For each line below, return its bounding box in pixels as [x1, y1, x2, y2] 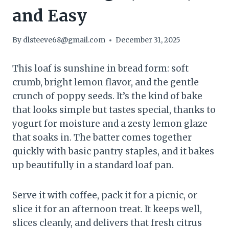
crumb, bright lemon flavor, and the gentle [12, 77, 199, 88]
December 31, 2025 [116, 36, 181, 45]
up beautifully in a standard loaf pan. [12, 159, 174, 171]
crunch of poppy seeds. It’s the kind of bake [12, 90, 202, 102]
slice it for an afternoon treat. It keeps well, [12, 203, 202, 215]
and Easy [12, 5, 87, 26]
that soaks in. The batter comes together [12, 132, 192, 144]
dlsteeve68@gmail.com [23, 36, 106, 45]
